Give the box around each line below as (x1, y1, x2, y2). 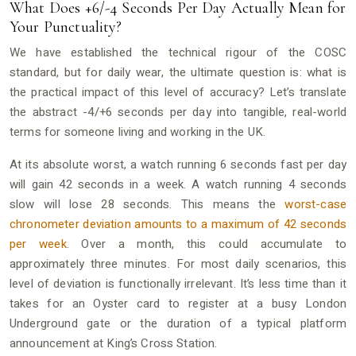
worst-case (284, 195, 346, 213)
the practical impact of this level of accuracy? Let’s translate (10, 83, 346, 101)
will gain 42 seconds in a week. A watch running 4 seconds (10, 175, 346, 193)
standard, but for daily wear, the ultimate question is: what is (10, 63, 346, 81)
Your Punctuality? (10, 17, 122, 37)
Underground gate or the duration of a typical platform (10, 314, 346, 332)
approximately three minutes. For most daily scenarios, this (10, 254, 346, 273)
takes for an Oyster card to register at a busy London (10, 294, 346, 312)
